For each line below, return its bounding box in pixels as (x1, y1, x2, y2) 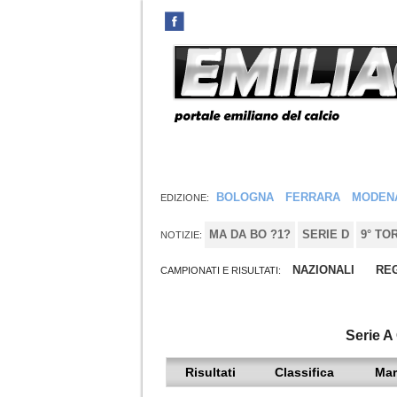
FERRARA (285, 191, 340, 204)
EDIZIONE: (160, 192, 209, 203)
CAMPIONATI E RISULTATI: (160, 264, 284, 276)
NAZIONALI (292, 262, 354, 276)
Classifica (275, 364, 334, 379)
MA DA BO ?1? (209, 227, 291, 241)
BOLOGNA (216, 191, 274, 204)
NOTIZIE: (160, 229, 202, 240)
